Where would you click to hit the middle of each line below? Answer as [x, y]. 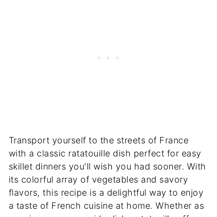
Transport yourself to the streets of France [99, 140]
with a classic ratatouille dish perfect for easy [105, 153]
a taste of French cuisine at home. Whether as [106, 205]
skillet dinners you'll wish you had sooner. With [107, 166]
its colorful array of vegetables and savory [98, 179]
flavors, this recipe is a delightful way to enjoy [106, 192]
